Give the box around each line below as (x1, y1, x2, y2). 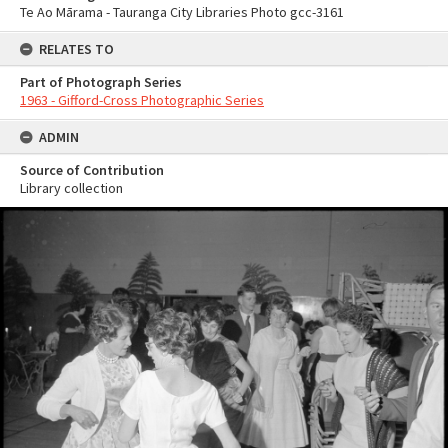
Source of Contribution (20, 161, 164, 179)
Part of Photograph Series (20, 73, 182, 91)
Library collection (20, 179, 123, 197)
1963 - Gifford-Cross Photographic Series (20, 91, 264, 109)
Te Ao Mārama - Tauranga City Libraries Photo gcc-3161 (20, 3, 344, 21)
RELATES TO (39, 40, 114, 58)
